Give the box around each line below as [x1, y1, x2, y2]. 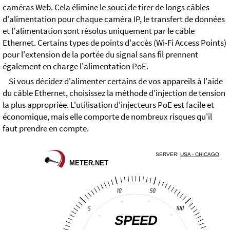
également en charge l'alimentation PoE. [3, 61, 148, 72]
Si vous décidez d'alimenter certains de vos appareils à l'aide [9, 76, 223, 87]
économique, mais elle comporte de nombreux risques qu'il [3, 111, 212, 123]
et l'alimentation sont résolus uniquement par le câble [3, 26, 195, 37]
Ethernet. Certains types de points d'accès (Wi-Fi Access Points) [3, 37, 226, 49]
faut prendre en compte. [3, 123, 89, 135]
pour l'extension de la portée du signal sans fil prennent [3, 49, 198, 61]
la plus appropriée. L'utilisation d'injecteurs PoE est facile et [3, 100, 214, 111]
